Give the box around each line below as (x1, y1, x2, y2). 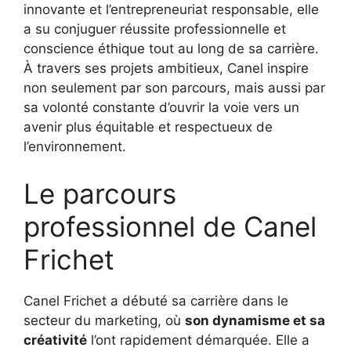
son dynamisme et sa (185, 312, 325, 328)
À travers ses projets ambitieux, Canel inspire (24, 60, 309, 77)
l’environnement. (24, 139, 126, 155)
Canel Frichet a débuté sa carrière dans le (24, 292, 288, 309)
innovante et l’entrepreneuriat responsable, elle (24, 2, 319, 18)
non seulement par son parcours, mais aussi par (24, 80, 325, 96)
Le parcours (24, 176, 176, 210)
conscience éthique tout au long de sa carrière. (24, 41, 319, 57)
